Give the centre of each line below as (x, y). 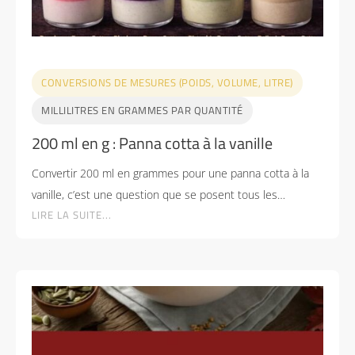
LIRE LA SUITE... (72, 214)
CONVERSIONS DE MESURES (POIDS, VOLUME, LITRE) (167, 82)
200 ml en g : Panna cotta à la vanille (152, 143)
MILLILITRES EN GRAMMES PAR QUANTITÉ (142, 110)
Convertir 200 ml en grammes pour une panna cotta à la (170, 173)
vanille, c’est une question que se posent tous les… (158, 194)
